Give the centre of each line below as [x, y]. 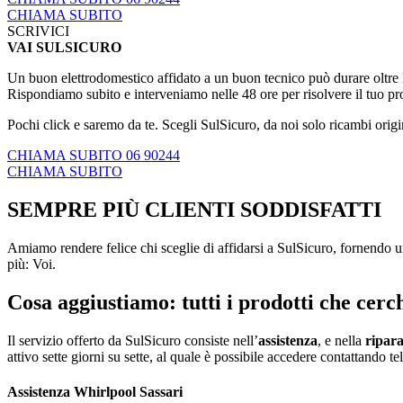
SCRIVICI [38, 31]
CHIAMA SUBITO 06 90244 [94, 156]
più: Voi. [31, 264]
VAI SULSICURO [64, 48]
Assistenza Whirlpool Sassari [95, 391]
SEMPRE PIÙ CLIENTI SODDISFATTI [194, 209]
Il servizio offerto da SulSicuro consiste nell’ [133, 340]
